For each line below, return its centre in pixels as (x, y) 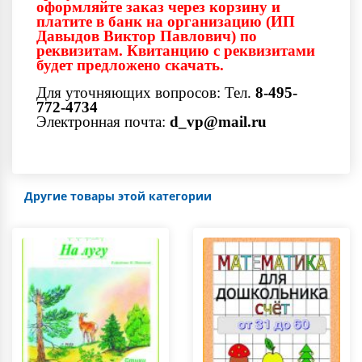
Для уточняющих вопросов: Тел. (146, 92)
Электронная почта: (103, 121)
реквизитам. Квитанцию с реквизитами (176, 50)
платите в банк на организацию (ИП (166, 21)
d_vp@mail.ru (218, 121)
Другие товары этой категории (118, 196)
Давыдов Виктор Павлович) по (147, 36)
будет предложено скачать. (130, 65)
